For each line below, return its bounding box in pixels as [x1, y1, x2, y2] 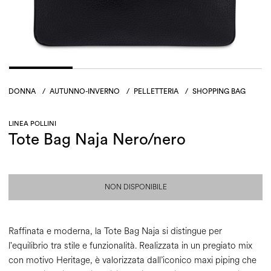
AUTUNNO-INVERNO [50, 88, 120, 96]
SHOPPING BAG [192, 88, 246, 96]
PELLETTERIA [134, 88, 178, 96]
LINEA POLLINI [8, 120, 56, 128]
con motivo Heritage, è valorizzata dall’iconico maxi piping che [8, 254, 256, 267]
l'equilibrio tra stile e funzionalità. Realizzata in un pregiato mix [8, 240, 252, 253]
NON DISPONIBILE [104, 182, 167, 193]
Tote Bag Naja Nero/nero [8, 132, 186, 148]
